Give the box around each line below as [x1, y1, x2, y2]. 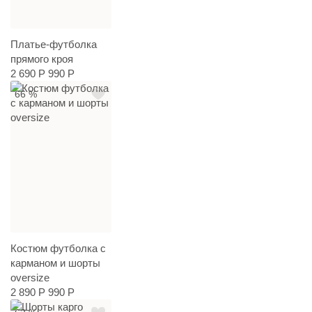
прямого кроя [10, 53, 73, 65]
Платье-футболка [10, 38, 97, 51]
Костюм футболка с [10, 242, 106, 254]
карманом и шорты [10, 256, 100, 269]
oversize [10, 271, 49, 283]
